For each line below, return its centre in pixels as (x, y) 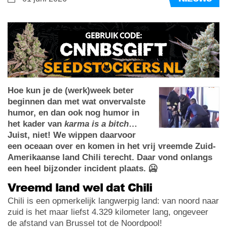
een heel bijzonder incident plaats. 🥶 (82, 168)
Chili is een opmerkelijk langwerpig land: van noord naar (113, 201)
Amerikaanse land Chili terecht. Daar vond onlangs (110, 157)
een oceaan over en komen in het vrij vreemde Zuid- (112, 146)
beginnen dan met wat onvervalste (77, 101)
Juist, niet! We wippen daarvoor (72, 135)
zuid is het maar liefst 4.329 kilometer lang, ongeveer (108, 212)
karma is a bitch (97, 124)
